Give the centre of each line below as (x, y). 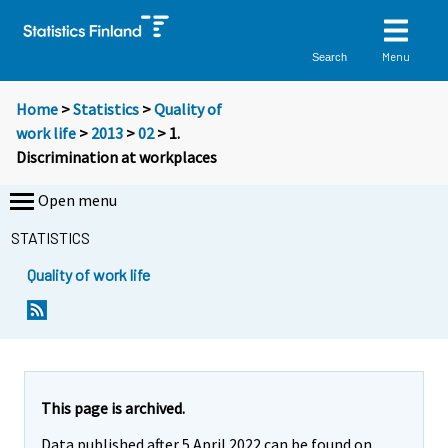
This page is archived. (113, 407)
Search (330, 56)
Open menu (77, 200)
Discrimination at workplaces (116, 157)
